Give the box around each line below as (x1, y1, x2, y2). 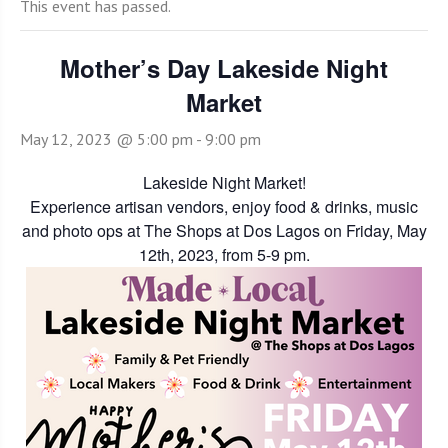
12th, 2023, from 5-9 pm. (138, 243, 310, 266)
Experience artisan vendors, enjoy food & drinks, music (30, 195, 418, 218)
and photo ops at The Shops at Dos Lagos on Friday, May (21, 219, 427, 242)
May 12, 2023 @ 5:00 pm (20, 129, 193, 149)
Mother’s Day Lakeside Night (60, 51, 388, 85)
